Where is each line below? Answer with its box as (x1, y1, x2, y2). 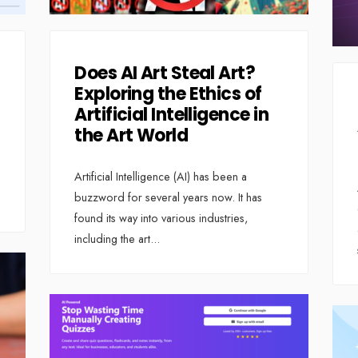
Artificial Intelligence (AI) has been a (74, 169, 248, 185)
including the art (74, 231, 151, 248)
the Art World (74, 123, 189, 149)
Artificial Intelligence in (74, 102, 268, 128)
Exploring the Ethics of (74, 82, 262, 107)
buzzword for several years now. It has (74, 189, 263, 206)
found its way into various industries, (74, 210, 249, 227)
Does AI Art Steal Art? (74, 61, 256, 86)
